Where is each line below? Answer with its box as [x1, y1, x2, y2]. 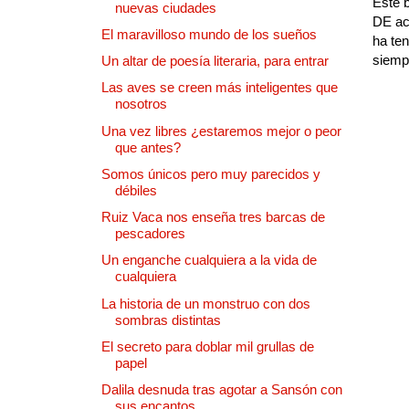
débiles [115, 182, 157, 198]
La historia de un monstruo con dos [101, 295, 310, 311]
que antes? [115, 139, 181, 155]
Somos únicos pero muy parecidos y [101, 165, 320, 182]
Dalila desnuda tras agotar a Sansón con [101, 382, 342, 398]
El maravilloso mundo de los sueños [101, 26, 317, 42]
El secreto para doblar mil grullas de [101, 338, 314, 354]
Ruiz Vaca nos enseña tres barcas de [101, 209, 325, 225]
